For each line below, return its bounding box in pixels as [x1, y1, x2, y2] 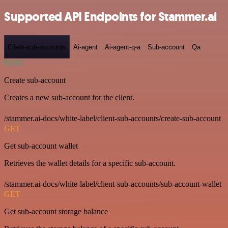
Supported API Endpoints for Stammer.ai [4, 9, 217, 25]
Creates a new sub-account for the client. [4, 93, 134, 102]
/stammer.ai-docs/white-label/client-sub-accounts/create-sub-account [4, 114, 221, 123]
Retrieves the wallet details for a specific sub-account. [4, 159, 176, 167]
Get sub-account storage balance [4, 207, 108, 216]
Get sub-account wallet [4, 141, 78, 150]
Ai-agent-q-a [105, 43, 140, 51]
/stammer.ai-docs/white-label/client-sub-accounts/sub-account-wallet [4, 180, 221, 188]
